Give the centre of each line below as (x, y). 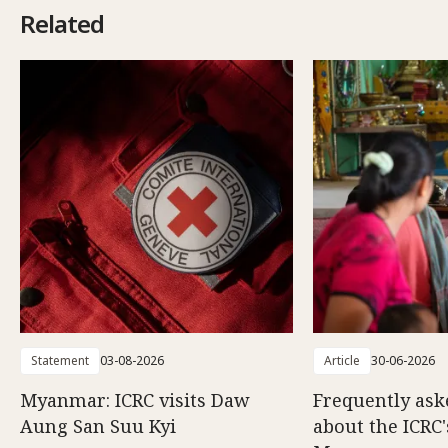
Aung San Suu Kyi (98, 426)
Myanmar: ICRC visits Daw (135, 400)
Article (342, 361)
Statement (60, 361)
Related (62, 24)
